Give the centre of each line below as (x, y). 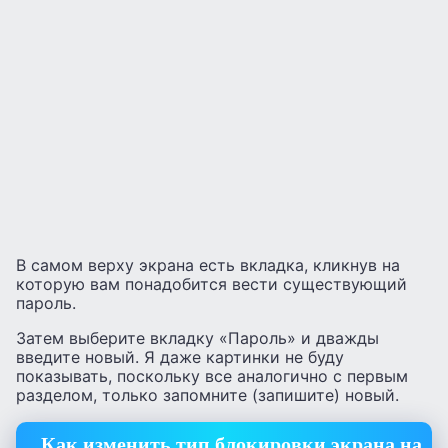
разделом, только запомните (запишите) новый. (207, 395)
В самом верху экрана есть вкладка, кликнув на (208, 265)
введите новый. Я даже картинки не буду (180, 357)
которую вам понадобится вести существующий (211, 284)
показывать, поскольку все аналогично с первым (212, 376)
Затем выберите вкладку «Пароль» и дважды (197, 338)
